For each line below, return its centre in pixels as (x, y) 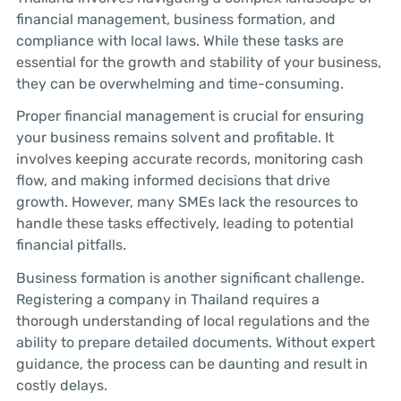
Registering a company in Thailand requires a (167, 300)
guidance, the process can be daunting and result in (192, 364)
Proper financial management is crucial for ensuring (190, 116)
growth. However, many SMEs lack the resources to (187, 202)
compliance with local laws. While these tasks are (179, 40)
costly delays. (61, 386)
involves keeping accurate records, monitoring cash (189, 159)
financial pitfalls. (71, 245)
